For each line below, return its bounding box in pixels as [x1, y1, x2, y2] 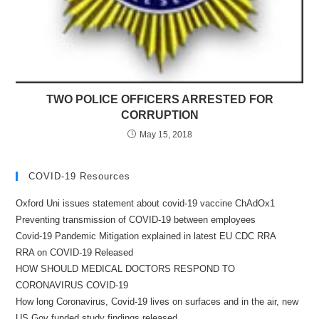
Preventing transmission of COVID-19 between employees [16, 214, 256, 226]
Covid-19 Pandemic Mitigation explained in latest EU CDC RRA [16, 231, 277, 242]
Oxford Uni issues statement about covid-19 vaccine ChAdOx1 [16, 198, 276, 209]
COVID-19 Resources [28, 171, 131, 182]
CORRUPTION [120, 109, 199, 122]
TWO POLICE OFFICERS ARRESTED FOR [46, 93, 273, 106]
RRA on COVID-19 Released [16, 247, 134, 258]
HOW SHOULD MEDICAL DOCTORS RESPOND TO [16, 263, 236, 275]
